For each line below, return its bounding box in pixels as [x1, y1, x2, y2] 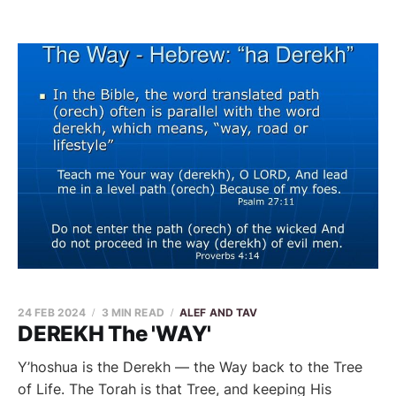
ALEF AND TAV [179, 306, 258, 319]
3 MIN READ [101, 306, 164, 319]
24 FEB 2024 [18, 306, 87, 319]
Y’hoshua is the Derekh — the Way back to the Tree [18, 358, 362, 376]
